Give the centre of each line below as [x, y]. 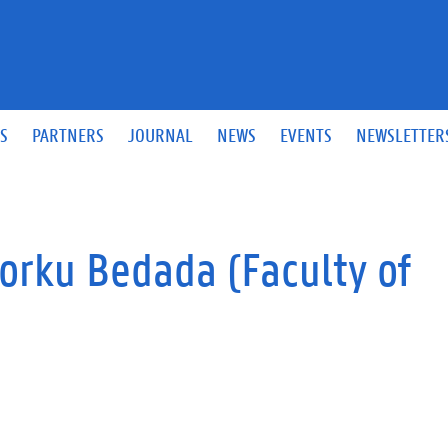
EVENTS [306, 134]
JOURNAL [161, 134]
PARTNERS [68, 134]
